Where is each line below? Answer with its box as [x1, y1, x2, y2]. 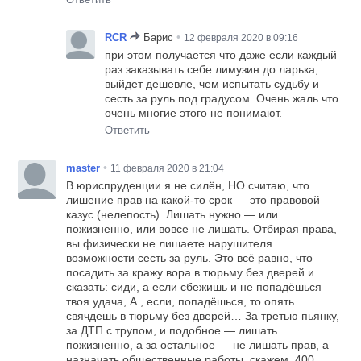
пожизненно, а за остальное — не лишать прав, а [66, 338, 330, 352]
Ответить [105, 124, 151, 137]
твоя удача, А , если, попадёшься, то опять [66, 295, 295, 309]
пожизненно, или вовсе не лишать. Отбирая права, [66, 222, 338, 236]
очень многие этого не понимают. [105, 106, 283, 120]
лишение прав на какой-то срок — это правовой [66, 193, 321, 207]
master [66, 162, 101, 175]
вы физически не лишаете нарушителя [66, 237, 273, 251]
